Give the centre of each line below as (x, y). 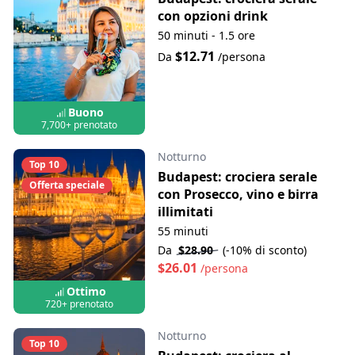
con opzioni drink (212, 15)
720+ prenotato (79, 303)
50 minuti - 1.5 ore (206, 35)
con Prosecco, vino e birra (238, 195)
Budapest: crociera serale (237, 177)
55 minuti (183, 231)
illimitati (185, 212)
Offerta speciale (67, 185)
